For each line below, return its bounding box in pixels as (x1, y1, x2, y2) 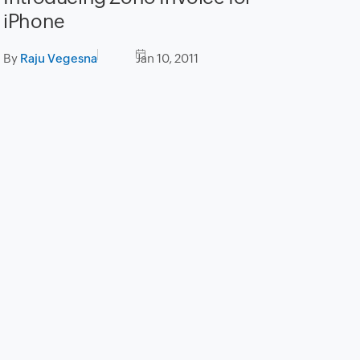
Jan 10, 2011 (136, 51, 199, 66)
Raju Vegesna (20, 51, 98, 66)
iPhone (3, 10, 65, 33)
